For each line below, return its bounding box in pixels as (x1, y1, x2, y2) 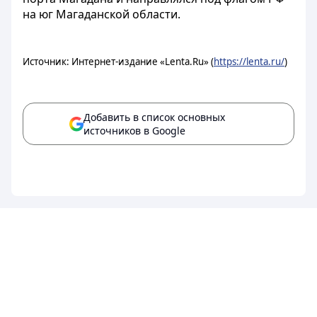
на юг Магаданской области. (23, 6, 180, 22)
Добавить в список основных (83, 110, 225, 124)
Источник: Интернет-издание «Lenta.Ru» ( (23, 55, 214, 68)
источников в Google (83, 124, 185, 137)
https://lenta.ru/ (214, 55, 284, 68)
